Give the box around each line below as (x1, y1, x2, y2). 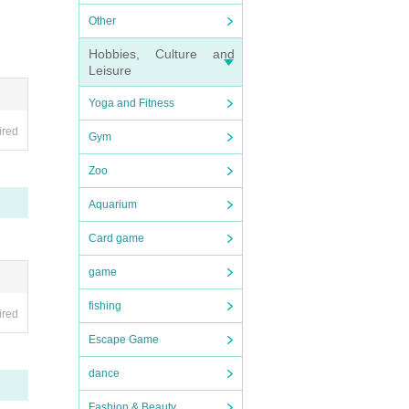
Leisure (89, 63, 131, 78)
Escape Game (89, 333, 159, 346)
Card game (89, 232, 144, 245)
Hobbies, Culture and (89, 47, 235, 61)
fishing (89, 299, 121, 312)
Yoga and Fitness (89, 97, 174, 110)
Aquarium (89, 198, 137, 211)
